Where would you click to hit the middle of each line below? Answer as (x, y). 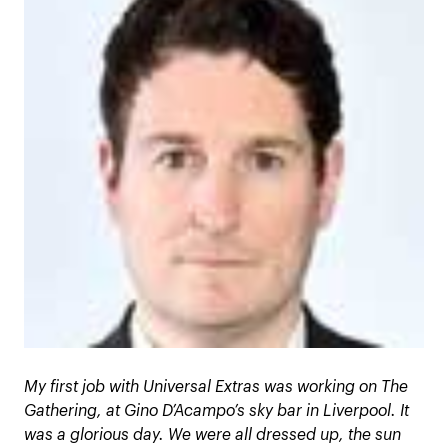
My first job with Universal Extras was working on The (216, 387)
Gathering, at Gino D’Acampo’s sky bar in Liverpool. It (216, 411)
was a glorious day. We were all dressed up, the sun (212, 435)
